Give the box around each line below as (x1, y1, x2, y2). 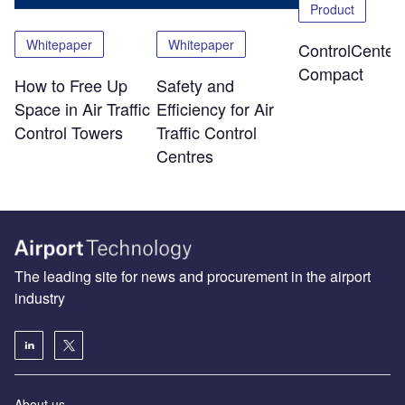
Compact (297, 61, 363, 85)
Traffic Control (155, 119, 257, 144)
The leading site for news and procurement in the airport (14, 266, 371, 287)
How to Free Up (14, 72, 127, 97)
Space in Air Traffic (14, 96, 150, 120)
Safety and (155, 72, 234, 97)
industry (14, 287, 65, 309)
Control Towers (14, 119, 123, 144)
